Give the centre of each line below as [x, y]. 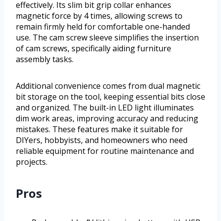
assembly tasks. [45, 59]
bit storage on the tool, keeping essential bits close [110, 96]
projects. [32, 162]
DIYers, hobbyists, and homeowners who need [102, 140]
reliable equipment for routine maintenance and [105, 151]
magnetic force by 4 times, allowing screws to [99, 16]
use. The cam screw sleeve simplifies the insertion [107, 37]
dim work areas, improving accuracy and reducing [107, 118]
